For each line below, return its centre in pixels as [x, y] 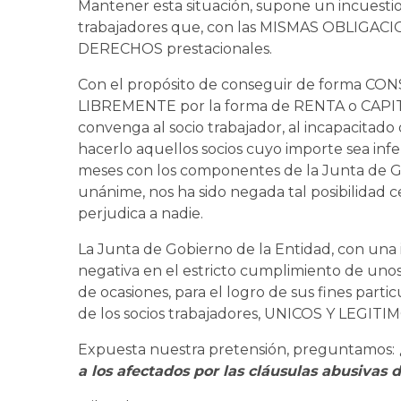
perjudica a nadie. [142, 214]
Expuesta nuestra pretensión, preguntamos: [236, 350]
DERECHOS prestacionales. [175, 50]
